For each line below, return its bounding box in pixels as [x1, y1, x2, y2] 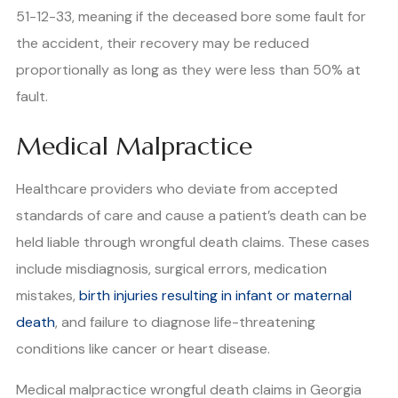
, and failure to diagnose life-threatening [55, 312, 315, 331]
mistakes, [16, 285, 79, 305]
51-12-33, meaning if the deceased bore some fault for [16, 6, 366, 26]
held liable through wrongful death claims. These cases [16, 232, 370, 251]
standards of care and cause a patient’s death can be [16, 205, 367, 225]
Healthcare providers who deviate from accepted [16, 179, 338, 198]
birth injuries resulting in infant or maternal [79, 285, 352, 305]
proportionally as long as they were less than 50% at [16, 60, 361, 79]
